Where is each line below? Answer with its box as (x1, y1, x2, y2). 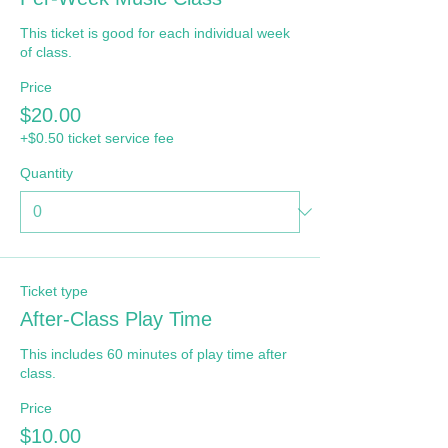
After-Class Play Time (20, 308, 212, 330)
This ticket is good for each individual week (20, 25, 290, 41)
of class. (20, 44, 72, 60)
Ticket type (20, 283, 88, 299)
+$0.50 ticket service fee (20, 130, 174, 146)
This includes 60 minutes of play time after (20, 346, 287, 362)
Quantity (20, 165, 73, 181)
